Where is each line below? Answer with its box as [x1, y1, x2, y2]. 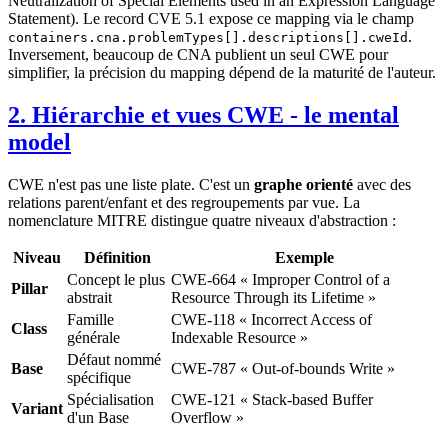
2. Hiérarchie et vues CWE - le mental [8, 101, 399, 128]
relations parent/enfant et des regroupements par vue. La [8, 193, 360, 211]
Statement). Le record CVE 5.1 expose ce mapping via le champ [8, 9, 414, 27]
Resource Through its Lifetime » [171, 288, 376, 306]
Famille [67, 310, 114, 328]
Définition [83, 248, 151, 266]
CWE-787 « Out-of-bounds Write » [171, 359, 395, 377]
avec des [353, 175, 411, 193]
